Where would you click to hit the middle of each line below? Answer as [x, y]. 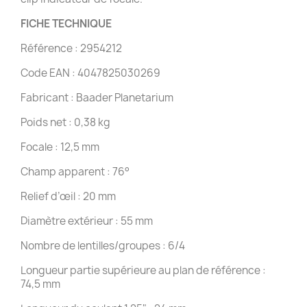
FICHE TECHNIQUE [66, 23]
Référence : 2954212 [71, 48]
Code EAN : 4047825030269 [90, 73]
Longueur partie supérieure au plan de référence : [143, 270]
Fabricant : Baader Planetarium [97, 97]
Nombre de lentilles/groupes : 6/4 [103, 245]
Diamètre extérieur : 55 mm [87, 221]
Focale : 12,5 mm [60, 147]
